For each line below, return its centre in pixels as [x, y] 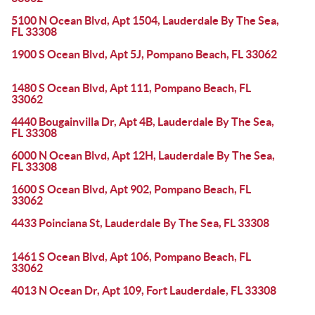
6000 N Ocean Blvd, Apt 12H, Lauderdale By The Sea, [143, 155]
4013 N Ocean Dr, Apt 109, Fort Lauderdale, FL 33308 [144, 290]
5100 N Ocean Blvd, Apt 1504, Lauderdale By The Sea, [145, 20]
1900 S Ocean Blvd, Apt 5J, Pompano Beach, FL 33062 [144, 54]
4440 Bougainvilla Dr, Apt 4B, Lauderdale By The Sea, [143, 122]
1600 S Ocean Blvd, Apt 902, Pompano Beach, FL [131, 189]
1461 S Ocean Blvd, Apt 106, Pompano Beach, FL [131, 257]
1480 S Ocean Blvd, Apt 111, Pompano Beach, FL [131, 88]
